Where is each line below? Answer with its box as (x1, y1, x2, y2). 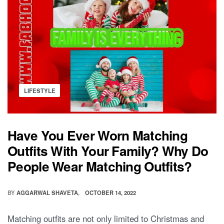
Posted (18, 83, 42, 94)
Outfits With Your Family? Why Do (7, 141, 208, 160)
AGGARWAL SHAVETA (16, 188, 78, 197)
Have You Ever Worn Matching (7, 125, 188, 145)
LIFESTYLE (23, 86, 55, 94)
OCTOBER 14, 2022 (85, 188, 136, 197)
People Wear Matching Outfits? (7, 156, 192, 176)
